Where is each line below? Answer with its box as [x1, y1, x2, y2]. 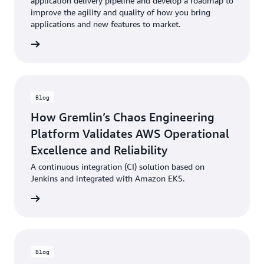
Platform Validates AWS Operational [31, 127, 229, 140]
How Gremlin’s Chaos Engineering [31, 110, 214, 124]
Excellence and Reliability [31, 143, 167, 157]
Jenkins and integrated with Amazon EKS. [31, 173, 184, 183]
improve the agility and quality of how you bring [31, 7, 210, 17]
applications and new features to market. [31, 19, 180, 29]
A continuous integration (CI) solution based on [31, 161, 204, 171]
